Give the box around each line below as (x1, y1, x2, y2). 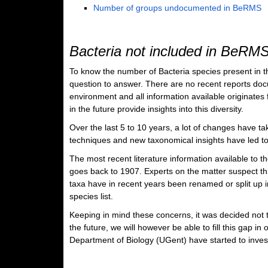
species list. (69, 191, 113, 201)
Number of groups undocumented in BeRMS (93, 3, 261, 13)
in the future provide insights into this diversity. (69, 104, 243, 114)
